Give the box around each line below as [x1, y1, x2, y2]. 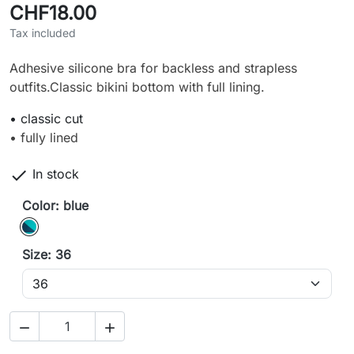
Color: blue [22, 198, 88, 214]
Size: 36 [22, 247, 71, 263]
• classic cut [9, 111, 83, 127]
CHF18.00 [9, 2, 96, 25]
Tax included [9, 26, 76, 40]
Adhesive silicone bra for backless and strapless [9, 60, 297, 77]
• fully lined [9, 130, 78, 146]
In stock [32, 166, 79, 183]
